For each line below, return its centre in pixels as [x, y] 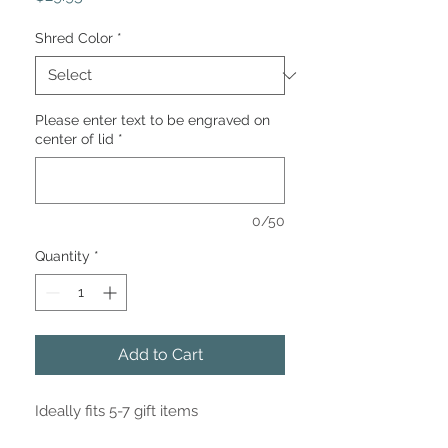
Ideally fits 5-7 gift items [116, 411]
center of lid [74, 139]
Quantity [62, 256]
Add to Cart [160, 355]
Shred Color [74, 38]
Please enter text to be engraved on [152, 120]
